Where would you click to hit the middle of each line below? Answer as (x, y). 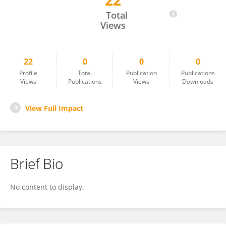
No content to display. (47, 187)
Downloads (198, 81)
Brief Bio (37, 163)
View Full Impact (54, 108)
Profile (28, 73)
